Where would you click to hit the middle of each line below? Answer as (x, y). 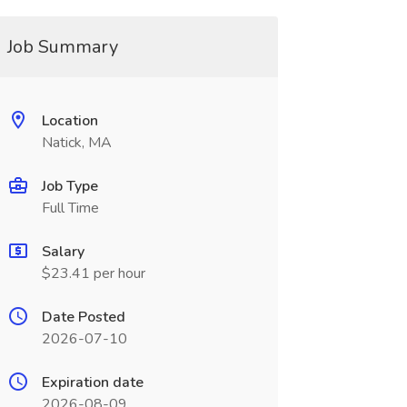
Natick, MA (76, 143)
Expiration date (92, 382)
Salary (63, 252)
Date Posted (83, 317)
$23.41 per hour (93, 273)
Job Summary (62, 47)
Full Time (70, 208)
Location (69, 121)
